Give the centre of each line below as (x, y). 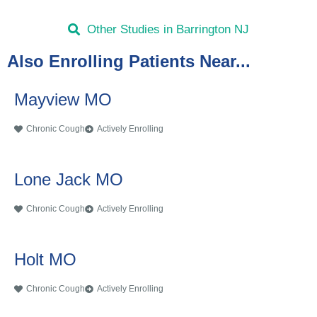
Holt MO (45, 260)
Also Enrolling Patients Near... (129, 62)
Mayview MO (63, 100)
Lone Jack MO (69, 180)
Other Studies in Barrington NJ (168, 30)
